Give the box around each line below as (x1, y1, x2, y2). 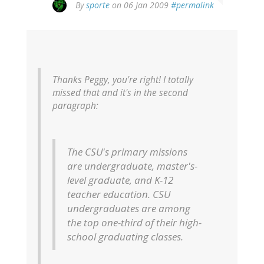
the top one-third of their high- (67, 216, 202, 230)
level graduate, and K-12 (67, 173, 173, 187)
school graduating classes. (67, 230, 183, 244)
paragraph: (52, 100, 98, 113)
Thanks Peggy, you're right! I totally (52, 74, 193, 87)
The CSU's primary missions (67, 145, 187, 159)
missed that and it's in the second (52, 87, 188, 100)
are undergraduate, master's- (67, 159, 197, 173)
